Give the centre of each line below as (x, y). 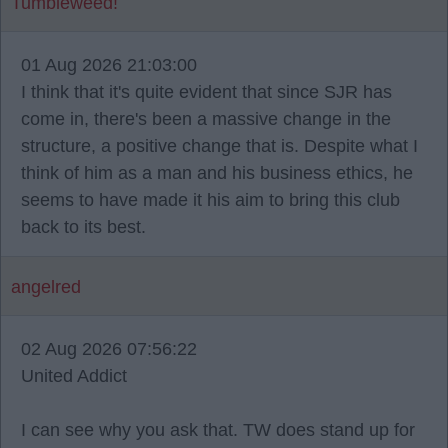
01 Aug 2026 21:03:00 (109, 65)
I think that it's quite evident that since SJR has (206, 92)
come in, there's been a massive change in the (206, 119)
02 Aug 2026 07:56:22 (109, 349)
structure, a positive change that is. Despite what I (219, 146)
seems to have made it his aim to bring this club (210, 200)
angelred (46, 287)
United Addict (74, 376)
